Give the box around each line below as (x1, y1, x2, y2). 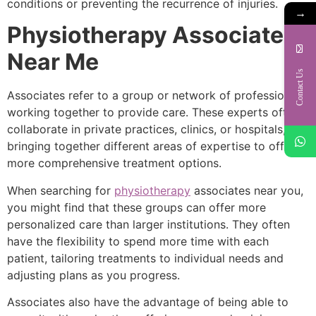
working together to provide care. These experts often (7, 105, 300, 120)
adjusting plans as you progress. (7, 267, 180, 282)
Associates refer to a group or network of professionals (7, 88, 305, 103)
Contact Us (295, 68, 305, 106)
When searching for (7, 183, 114, 197)
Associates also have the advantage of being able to (7, 295, 288, 310)
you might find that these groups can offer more (7, 200, 266, 214)
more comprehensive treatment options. (7, 156, 221, 171)
